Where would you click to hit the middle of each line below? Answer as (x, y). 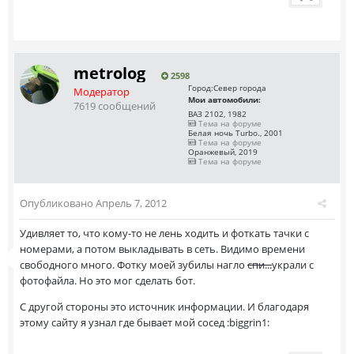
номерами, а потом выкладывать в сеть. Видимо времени (162, 249)
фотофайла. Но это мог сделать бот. (107, 281)
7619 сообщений (115, 106)
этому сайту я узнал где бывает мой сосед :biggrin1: (145, 322)
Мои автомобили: (224, 100)
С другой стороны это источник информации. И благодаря (164, 307)
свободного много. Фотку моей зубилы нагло (134, 265)
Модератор (102, 92)
